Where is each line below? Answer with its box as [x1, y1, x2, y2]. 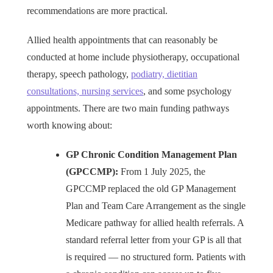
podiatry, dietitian [131, 69, 197, 80]
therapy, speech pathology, [27, 69, 131, 80]
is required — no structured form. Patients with [66, 252, 246, 263]
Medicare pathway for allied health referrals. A [66, 218, 244, 229]
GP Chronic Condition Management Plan [66, 149, 237, 160]
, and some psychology [143, 86, 232, 97]
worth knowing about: [27, 120, 112, 131]
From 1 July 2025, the [118, 166, 205, 177]
